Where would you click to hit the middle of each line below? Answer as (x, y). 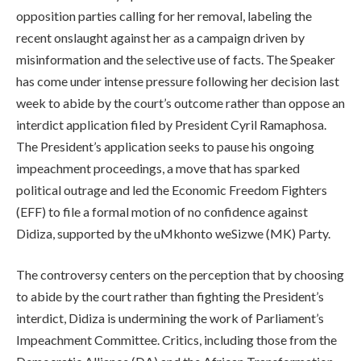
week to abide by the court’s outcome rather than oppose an (180, 102)
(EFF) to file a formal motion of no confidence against (162, 211)
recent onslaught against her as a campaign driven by (160, 37)
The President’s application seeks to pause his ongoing (165, 146)
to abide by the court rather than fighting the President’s (170, 297)
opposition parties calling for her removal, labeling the (164, 15)
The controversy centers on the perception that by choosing (180, 275)
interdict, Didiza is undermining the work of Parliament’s (170, 318)
